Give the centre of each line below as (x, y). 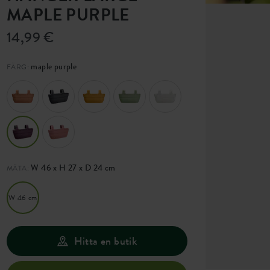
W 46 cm (23, 198)
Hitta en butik (105, 241)
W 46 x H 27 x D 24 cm (72, 168)
